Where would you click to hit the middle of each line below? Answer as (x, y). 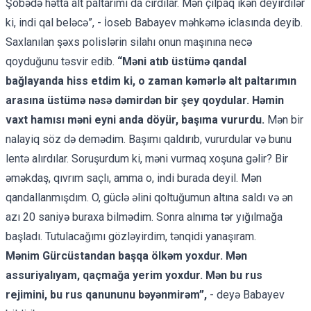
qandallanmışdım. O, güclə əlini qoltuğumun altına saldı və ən (149, 197)
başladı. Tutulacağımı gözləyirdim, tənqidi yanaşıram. (131, 236)
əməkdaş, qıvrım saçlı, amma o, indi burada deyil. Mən (134, 178)
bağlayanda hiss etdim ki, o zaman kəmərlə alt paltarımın (151, 81)
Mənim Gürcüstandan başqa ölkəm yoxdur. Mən (126, 255)
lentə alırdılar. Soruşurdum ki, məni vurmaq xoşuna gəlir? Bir (147, 158)
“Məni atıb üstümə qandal (182, 61)
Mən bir (285, 119)
